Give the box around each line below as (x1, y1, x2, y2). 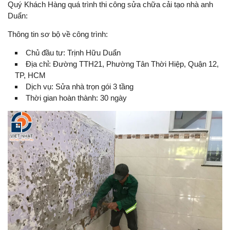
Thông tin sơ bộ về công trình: (8, 30, 108, 39)
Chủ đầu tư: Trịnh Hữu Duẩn (26, 48, 121, 57)
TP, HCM (15, 71, 46, 80)
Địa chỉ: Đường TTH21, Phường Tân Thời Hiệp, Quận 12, (26, 60, 219, 68)
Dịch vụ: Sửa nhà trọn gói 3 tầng (26, 82, 133, 91)
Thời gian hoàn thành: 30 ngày (26, 93, 127, 102)
